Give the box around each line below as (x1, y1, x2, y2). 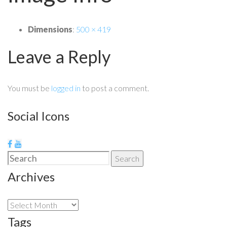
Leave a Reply (8, 46, 110, 67)
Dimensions (28, 24, 72, 34)
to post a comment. (81, 83, 149, 93)
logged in (51, 83, 81, 93)
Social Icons (8, 108, 69, 123)
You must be (8, 83, 51, 93)
